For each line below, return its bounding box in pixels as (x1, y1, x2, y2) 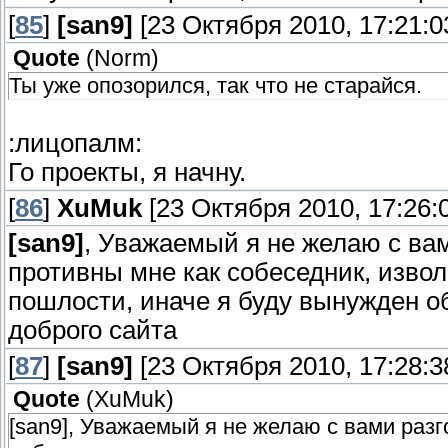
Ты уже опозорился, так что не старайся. (9, 73, 422, 99)
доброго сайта (8, 316, 177, 345)
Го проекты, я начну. (8, 158, 246, 187)
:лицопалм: (8, 129, 142, 158)
